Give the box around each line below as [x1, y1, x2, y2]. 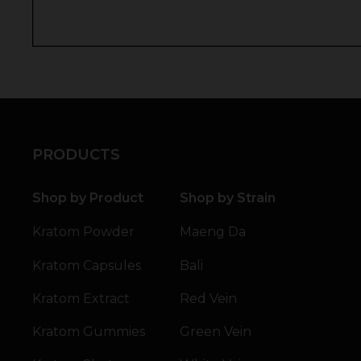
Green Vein [180, 324, 252, 340]
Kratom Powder [32, 224, 135, 240]
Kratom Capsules [32, 257, 141, 273]
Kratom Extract [32, 290, 130, 306]
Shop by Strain [180, 189, 276, 205]
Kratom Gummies [32, 324, 145, 340]
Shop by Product [32, 189, 143, 205]
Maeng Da [180, 224, 247, 240]
